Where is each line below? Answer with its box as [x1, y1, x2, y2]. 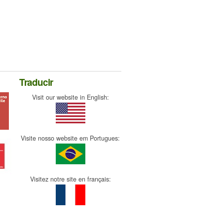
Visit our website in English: [32, 93, 109, 102]
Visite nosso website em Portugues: [21, 134, 120, 143]
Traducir [19, 75, 53, 89]
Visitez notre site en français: [30, 175, 111, 184]
